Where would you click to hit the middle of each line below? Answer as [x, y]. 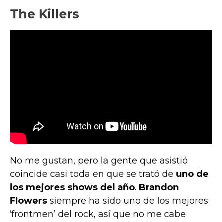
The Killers [45, 14]
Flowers [28, 200]
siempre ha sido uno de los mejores [128, 200]
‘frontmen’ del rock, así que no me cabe [98, 214]
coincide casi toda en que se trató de [93, 174]
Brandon [159, 187]
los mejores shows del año [72, 187]
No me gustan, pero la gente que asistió [99, 160]
